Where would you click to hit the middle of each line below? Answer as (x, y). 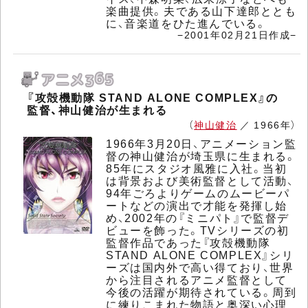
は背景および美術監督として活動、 (200, 180)
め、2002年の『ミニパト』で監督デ (198, 218)
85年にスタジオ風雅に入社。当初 (197, 168)
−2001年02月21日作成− (237, 35)
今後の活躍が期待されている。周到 (201, 292)
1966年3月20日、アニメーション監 (201, 143)
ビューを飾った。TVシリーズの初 (198, 230)
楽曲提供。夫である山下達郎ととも (201, 11)
